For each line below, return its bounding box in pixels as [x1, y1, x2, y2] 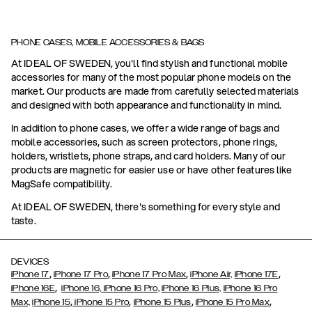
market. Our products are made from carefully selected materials [11, 84, 299, 98]
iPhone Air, [190, 270, 233, 279]
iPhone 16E [11, 283, 55, 293]
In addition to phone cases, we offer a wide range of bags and [11, 121, 280, 135]
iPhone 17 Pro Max [112, 270, 187, 279]
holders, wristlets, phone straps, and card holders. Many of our [11, 149, 286, 163]
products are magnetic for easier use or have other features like [11, 163, 292, 177]
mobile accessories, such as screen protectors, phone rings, [11, 135, 277, 149]
